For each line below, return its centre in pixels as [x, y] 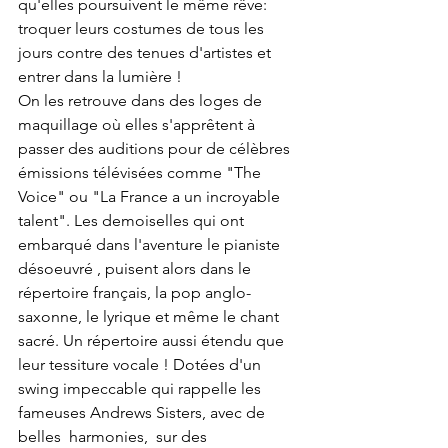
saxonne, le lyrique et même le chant [150, 317]
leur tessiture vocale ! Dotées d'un [141, 365]
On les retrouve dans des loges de [142, 101]
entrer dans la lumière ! [102, 77]
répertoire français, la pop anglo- [134, 293]
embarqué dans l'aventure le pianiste [151, 245]
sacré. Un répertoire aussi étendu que [153, 341]
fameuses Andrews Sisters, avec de [143, 413]
